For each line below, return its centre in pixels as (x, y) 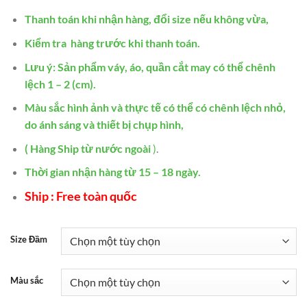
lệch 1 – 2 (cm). (60, 84)
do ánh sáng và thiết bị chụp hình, (105, 125)
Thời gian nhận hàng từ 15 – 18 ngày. (113, 172)
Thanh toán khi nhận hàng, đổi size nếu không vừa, (146, 19)
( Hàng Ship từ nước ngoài (87, 148)
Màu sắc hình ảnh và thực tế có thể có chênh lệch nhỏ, (155, 108)
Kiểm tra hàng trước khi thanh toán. (112, 43)
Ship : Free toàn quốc (82, 196)
